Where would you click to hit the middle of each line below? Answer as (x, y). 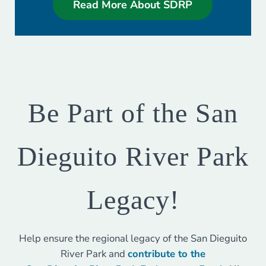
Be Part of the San (133, 113)
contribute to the (166, 254)
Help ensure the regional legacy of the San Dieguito (133, 239)
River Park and (94, 254)
